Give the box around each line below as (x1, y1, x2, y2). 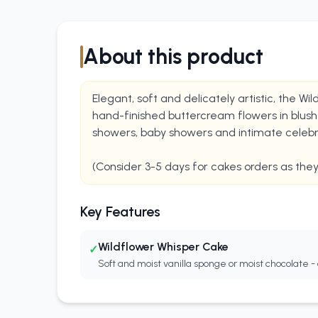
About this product (83, 43, 263, 70)
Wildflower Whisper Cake (98, 240, 229, 253)
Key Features (80, 203, 160, 220)
